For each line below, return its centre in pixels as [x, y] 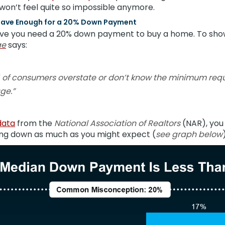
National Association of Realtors [118, 123]
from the [35, 123]
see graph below [189, 134]
